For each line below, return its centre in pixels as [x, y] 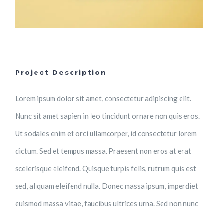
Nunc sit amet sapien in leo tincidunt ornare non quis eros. [108, 116]
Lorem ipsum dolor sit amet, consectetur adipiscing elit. [103, 99]
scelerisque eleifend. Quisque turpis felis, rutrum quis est [106, 169]
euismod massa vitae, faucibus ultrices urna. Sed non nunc [107, 204]
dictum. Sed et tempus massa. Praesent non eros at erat [103, 151]
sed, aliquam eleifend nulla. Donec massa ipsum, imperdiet [107, 186]
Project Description [61, 73]
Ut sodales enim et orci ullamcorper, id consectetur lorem [106, 134]
